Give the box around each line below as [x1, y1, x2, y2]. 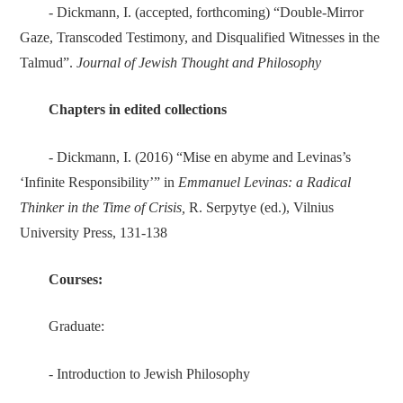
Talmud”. [19, 54, 76, 71]
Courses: [49, 272, 103, 289]
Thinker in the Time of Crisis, [19, 199, 189, 216]
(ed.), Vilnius [259, 199, 334, 216]
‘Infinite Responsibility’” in [19, 174, 178, 191]
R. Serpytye [188, 199, 256, 216]
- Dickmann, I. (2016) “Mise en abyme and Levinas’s [49, 148, 351, 166]
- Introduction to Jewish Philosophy [49, 365, 250, 382]
